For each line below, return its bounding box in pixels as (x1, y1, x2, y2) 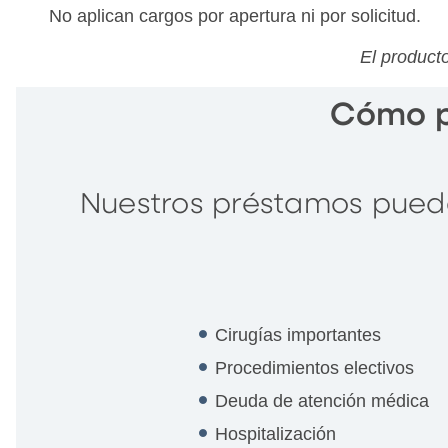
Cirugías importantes (215, 324, 382, 345)
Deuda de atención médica (215, 390, 430, 411)
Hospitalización (215, 423, 337, 444)
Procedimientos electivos (215, 357, 415, 378)
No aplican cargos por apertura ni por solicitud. (48, 5, 421, 26)
